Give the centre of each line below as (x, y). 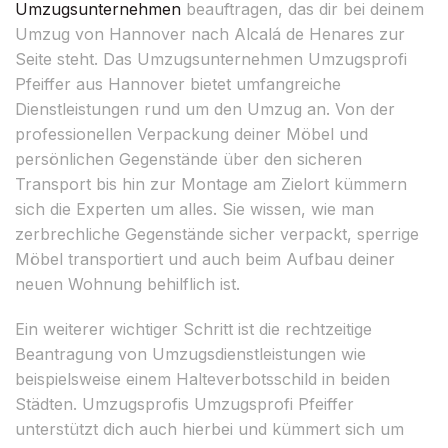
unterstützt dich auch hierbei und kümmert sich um (209, 428)
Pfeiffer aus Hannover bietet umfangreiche (178, 83)
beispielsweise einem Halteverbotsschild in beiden (202, 378)
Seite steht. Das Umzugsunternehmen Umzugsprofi (211, 58)
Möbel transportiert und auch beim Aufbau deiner (205, 258)
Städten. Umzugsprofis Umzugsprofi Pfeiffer (184, 403)
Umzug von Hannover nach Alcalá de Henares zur (210, 33)
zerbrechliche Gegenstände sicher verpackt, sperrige (217, 233)
